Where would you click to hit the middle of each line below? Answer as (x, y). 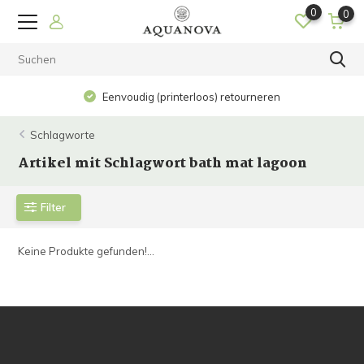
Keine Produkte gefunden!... (87, 251)
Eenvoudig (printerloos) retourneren (191, 97)
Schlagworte (63, 135)
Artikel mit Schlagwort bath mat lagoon (163, 164)
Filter (54, 207)
